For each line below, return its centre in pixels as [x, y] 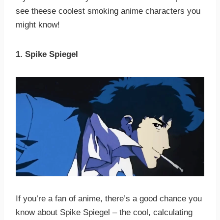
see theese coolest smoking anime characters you [108, 11]
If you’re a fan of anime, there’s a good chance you [109, 199]
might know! [38, 25]
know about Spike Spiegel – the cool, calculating [104, 213]
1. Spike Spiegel [47, 55]
